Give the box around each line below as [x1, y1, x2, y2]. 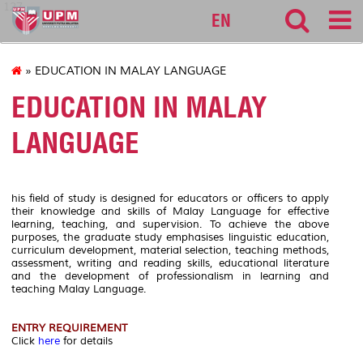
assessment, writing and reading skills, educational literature [11, 256, 329, 270]
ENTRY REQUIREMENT [11, 321, 127, 335]
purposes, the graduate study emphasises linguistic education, [11, 230, 329, 244]
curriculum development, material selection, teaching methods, [11, 243, 329, 257]
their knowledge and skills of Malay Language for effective [11, 204, 329, 218]
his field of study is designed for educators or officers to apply [11, 191, 329, 205]
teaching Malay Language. [11, 282, 146, 296]
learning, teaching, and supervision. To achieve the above [11, 217, 329, 231]
